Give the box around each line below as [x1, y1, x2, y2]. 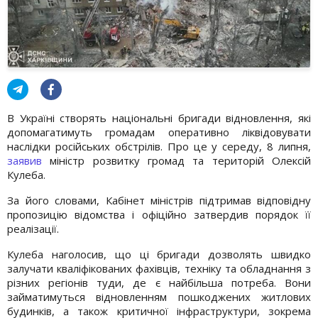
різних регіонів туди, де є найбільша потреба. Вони [7, 275, 311, 290]
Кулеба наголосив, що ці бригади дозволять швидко [7, 246, 311, 261]
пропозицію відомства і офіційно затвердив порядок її [7, 207, 311, 221]
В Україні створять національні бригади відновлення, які [7, 110, 311, 125]
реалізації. [7, 221, 59, 236]
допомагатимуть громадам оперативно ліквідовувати [7, 124, 311, 139]
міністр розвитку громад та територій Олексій [42, 153, 311, 168]
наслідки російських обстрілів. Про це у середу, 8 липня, [7, 138, 311, 153]
